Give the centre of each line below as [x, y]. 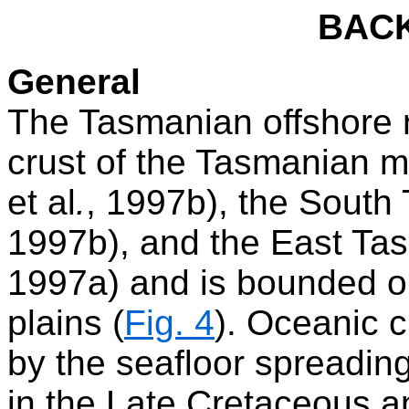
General [74, 82]
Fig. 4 [169, 323]
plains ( [66, 323]
